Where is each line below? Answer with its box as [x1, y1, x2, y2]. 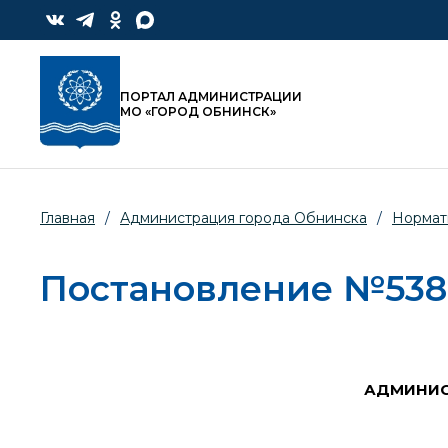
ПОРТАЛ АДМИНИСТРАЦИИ [120, 89, 302, 105]
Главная [40, 209, 95, 228]
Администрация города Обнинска [120, 209, 367, 228]
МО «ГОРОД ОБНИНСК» [120, 104, 276, 120]
